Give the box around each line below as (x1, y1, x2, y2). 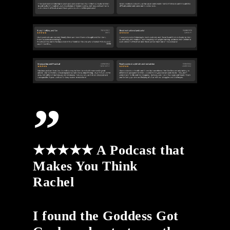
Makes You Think (33, 159, 138, 174)
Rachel (33, 175, 74, 190)
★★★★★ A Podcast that (33, 143, 185, 158)
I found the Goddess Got (33, 208, 179, 224)
